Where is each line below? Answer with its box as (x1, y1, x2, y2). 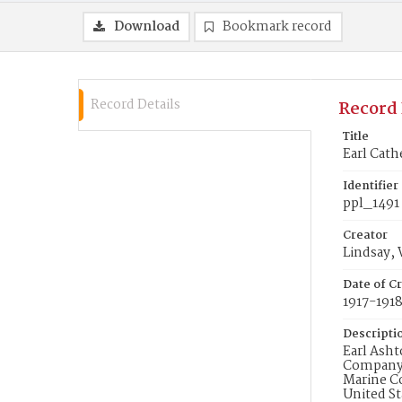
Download (114, 16, 179, 38)
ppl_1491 (343, 193, 399, 214)
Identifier (343, 177, 398, 196)
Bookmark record (223, 16, 332, 38)
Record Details (91, 94, 180, 116)
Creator (343, 226, 388, 245)
